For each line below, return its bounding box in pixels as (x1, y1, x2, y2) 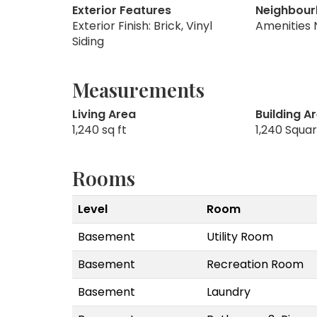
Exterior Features (72, 1, 171, 18)
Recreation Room (207, 255, 304, 272)
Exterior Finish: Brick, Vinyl (72, 17, 212, 34)
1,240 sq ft (72, 121, 127, 138)
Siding (72, 33, 104, 50)
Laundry (207, 283, 250, 300)
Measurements (72, 76, 204, 103)
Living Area (72, 105, 136, 122)
